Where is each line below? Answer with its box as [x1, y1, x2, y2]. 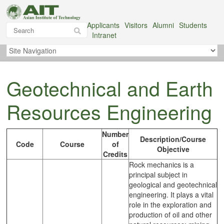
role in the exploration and [129, 199, 211, 209]
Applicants [87, 20, 120, 30]
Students [179, 20, 207, 30]
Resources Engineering [6, 97, 212, 125]
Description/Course [140, 133, 206, 144]
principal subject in [129, 169, 187, 179]
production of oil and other [129, 209, 212, 219]
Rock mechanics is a [129, 159, 194, 169]
